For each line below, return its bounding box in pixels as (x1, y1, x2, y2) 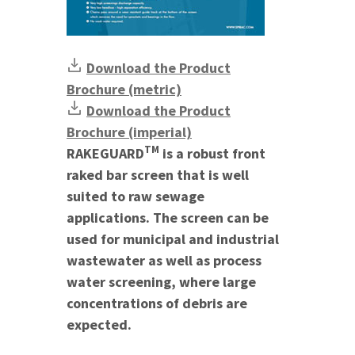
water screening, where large (67, 272, 256, 291)
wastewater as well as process (67, 250, 261, 269)
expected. (67, 315, 132, 334)
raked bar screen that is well (67, 165, 249, 184)
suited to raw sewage (67, 186, 204, 205)
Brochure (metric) (67, 79, 181, 98)
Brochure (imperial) (67, 122, 192, 141)
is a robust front (159, 143, 265, 162)
